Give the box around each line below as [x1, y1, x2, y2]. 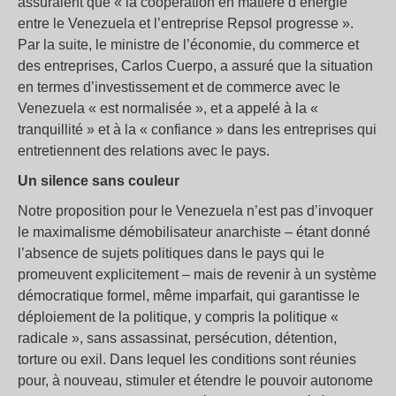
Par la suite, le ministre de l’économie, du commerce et [18, 37, 359, 53]
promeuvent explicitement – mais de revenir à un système [18, 267, 377, 283]
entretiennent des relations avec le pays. [18, 143, 270, 159]
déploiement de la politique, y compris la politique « [18, 309, 339, 325]
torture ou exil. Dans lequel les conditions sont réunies [18, 352, 356, 368]
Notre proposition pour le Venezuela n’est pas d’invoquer [18, 203, 373, 219]
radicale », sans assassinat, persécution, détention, [18, 331, 337, 346]
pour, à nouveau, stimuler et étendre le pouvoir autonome [18, 373, 373, 389]
